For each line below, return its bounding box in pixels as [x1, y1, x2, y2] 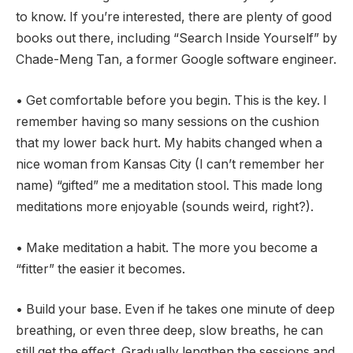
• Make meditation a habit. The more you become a [16, 240, 318, 255]
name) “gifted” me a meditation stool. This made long [16, 177, 322, 193]
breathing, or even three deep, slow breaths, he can [16, 323, 323, 339]
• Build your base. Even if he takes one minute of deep [16, 302, 335, 318]
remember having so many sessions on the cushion [16, 113, 319, 129]
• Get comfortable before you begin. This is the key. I [16, 92, 327, 108]
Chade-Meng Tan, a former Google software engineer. [16, 52, 336, 68]
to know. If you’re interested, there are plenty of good [16, 9, 332, 25]
